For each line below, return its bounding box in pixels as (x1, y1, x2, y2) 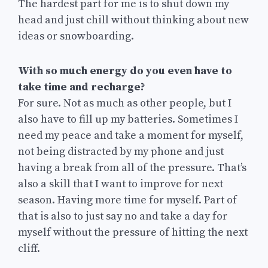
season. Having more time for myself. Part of (18, 193, 237, 207)
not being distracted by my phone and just (18, 144, 224, 159)
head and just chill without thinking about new (18, 13, 249, 28)
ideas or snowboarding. (18, 29, 134, 44)
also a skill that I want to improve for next (18, 176, 223, 191)
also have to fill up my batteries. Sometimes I (18, 112, 238, 126)
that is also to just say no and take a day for (18, 209, 227, 223)
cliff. (18, 241, 40, 255)
